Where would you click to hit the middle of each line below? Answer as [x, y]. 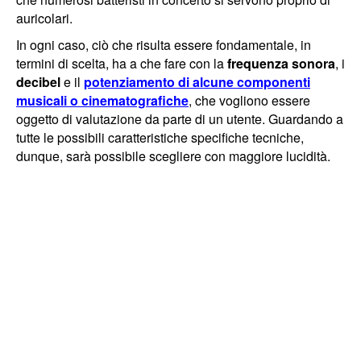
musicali [41, 100]
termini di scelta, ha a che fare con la [120, 63]
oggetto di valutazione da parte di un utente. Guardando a [180, 118]
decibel [38, 81]
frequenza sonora [280, 63]
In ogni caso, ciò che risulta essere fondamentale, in [164, 44]
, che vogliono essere [249, 100]
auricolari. [44, 18]
